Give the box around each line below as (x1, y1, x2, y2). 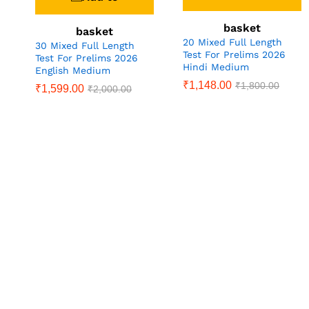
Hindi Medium (183, 61, 249, 72)
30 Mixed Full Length (35, 40, 134, 52)
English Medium (35, 65, 110, 77)
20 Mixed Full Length (183, 36, 282, 48)
